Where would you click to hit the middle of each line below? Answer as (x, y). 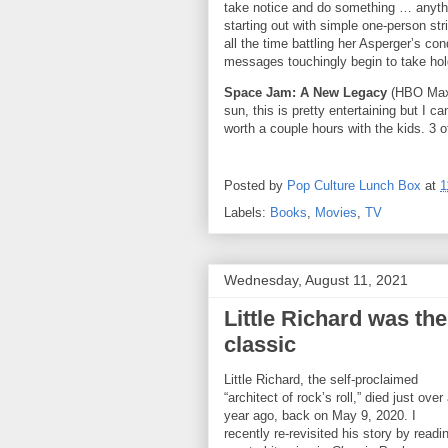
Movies (336, 212)
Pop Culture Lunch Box (354, 186)
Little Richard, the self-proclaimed (321, 379)
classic (260, 344)
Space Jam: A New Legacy (307, 92)
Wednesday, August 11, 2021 (316, 280)
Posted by (255, 186)
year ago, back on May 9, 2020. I (320, 415)
